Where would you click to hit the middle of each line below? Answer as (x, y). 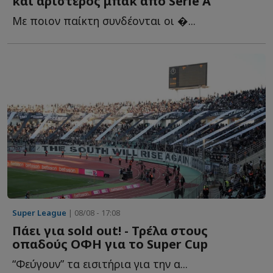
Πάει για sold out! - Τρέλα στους (110, 231)
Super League (39, 213)
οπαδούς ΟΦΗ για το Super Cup (110, 244)
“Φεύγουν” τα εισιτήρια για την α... (100, 264)
